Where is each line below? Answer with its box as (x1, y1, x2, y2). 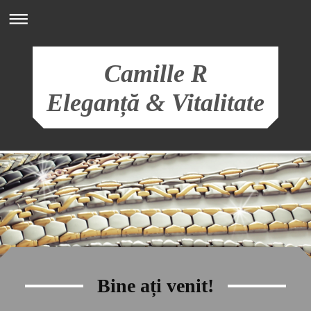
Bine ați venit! (97, 274, 214, 296)
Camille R (103, 60, 208, 87)
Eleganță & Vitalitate (47, 89, 264, 117)
